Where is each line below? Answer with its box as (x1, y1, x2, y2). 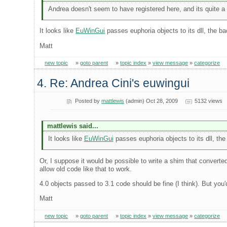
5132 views (194, 97, 222, 104)
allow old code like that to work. (40, 165, 132, 173)
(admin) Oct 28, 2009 (124, 97, 178, 104)
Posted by (75, 97, 102, 104)
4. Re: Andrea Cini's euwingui (37, 77, 190, 90)
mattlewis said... (47, 122, 98, 130)
